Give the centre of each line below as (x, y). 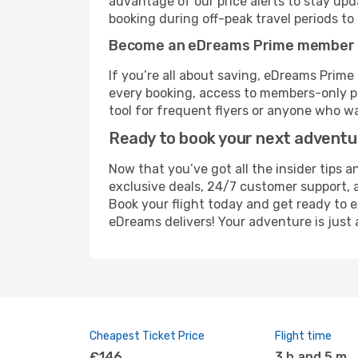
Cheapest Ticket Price (147, 336)
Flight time (303, 336)
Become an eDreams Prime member (232, 46)
